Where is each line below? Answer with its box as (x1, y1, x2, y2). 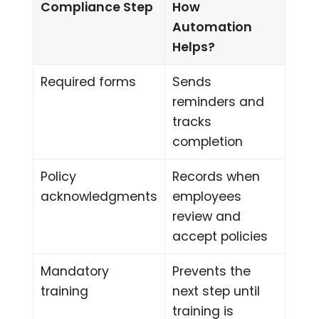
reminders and (172, 93, 265, 111)
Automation (172, 19, 253, 36)
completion (172, 133, 244, 151)
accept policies (172, 228, 268, 246)
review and (172, 208, 241, 226)
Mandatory (41, 263, 110, 281)
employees (172, 188, 242, 206)
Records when (172, 168, 261, 186)
